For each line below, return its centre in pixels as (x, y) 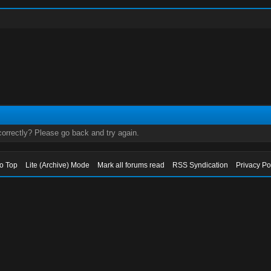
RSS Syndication (201, 165)
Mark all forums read (131, 165)
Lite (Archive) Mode (58, 165)
